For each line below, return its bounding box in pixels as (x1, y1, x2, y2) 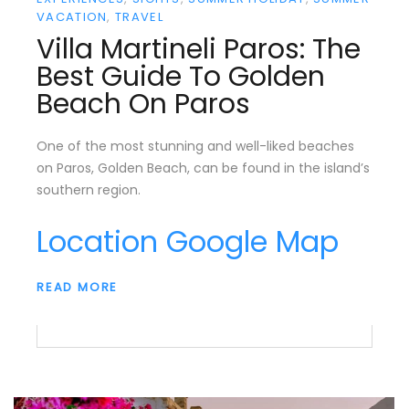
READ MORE (37, 278, 119, 297)
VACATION (37, 8, 108, 26)
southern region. (37, 181, 141, 200)
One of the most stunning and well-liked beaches (37, 137, 354, 156)
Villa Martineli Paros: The (37, 30, 361, 69)
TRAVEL (115, 8, 163, 26)
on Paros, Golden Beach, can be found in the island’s (37, 159, 370, 178)
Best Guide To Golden (37, 58, 325, 97)
